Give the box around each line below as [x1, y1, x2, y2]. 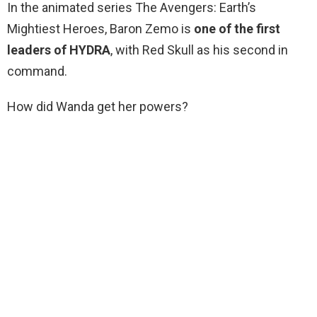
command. [7, 64, 67, 79]
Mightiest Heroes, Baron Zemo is [7, 21, 194, 37]
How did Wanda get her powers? [7, 99, 188, 115]
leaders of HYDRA [7, 42, 110, 58]
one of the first [194, 21, 280, 37]
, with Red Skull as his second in [110, 42, 288, 58]
